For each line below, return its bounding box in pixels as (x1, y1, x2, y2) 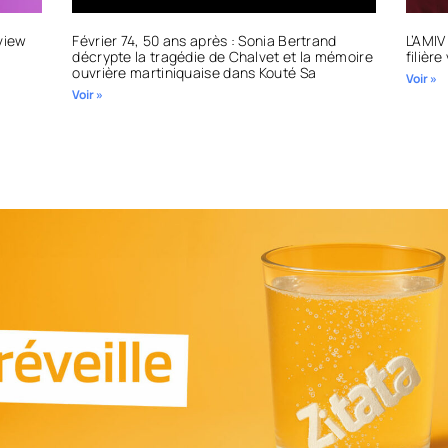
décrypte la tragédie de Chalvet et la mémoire (72, 47, 373, 67)
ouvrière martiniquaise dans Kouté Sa (72, 63, 317, 83)
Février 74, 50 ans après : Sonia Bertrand (72, 31, 337, 51)
